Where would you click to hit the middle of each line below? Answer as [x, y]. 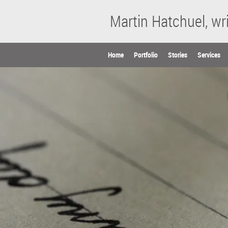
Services [209, 55]
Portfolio [146, 55]
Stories [178, 55]
